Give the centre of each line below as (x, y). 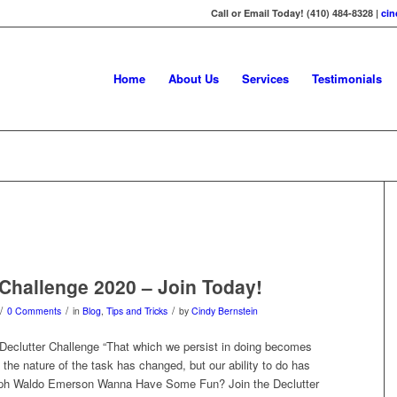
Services (265, 78)
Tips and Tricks (137, 311)
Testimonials (347, 78)
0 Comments (34, 311)
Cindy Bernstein (225, 311)
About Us (194, 78)
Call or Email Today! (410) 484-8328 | (296, 13)
